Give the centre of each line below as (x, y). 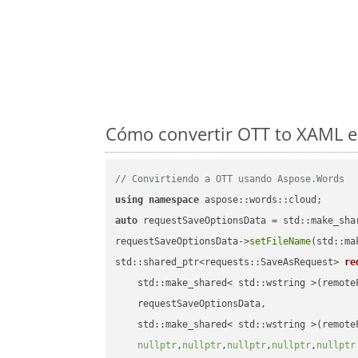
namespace (174, 200)
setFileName (280, 242)
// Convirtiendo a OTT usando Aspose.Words (230, 179)
